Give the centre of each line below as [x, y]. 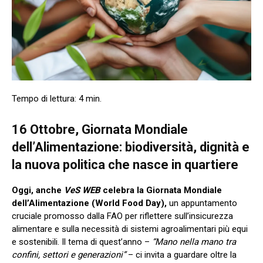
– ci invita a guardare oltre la [181, 254]
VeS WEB [82, 190]
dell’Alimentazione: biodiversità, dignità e [131, 147]
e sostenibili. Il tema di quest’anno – [82, 242]
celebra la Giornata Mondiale [161, 190]
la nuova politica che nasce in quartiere [125, 164]
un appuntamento [202, 203]
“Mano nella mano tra [194, 242]
